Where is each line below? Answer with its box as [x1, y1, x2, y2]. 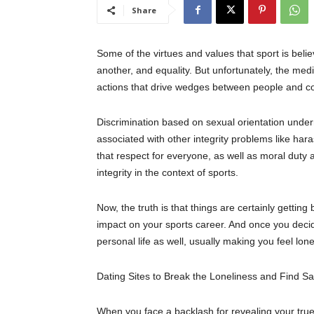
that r [97, 150, 120, 162]
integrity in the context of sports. [97, 167, 238, 179]
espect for [120, 150, 167, 162]
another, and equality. [97, 64, 195, 76]
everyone [167, 150, 208, 162]
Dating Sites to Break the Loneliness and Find [97, 271, 302, 282]
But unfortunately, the [195, 64, 289, 76]
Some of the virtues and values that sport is [97, 48, 292, 60]
